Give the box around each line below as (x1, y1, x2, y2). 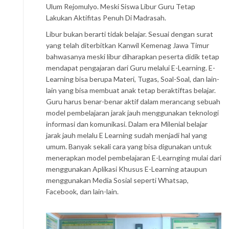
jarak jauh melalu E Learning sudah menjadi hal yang (46, 131, 207, 140)
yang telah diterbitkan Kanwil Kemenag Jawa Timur (46, 41, 209, 50)
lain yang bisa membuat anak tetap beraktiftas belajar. (46, 86, 216, 95)
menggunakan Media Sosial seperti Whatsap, (46, 176, 189, 185)
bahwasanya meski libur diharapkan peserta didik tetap (46, 52, 219, 61)
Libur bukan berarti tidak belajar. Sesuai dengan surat (46, 30, 213, 38)
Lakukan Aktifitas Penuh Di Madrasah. (46, 13, 166, 22)
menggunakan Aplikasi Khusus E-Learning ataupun (46, 165, 207, 173)
